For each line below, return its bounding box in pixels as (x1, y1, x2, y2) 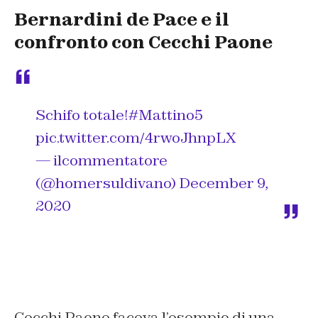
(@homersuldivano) (35, 173, 179, 192)
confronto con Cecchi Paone (14, 31, 273, 53)
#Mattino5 (128, 105, 203, 124)
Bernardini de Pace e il (14, 8, 229, 31)
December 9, (179, 173, 268, 192)
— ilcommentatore (35, 150, 168, 170)
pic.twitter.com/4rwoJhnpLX (35, 128, 236, 147)
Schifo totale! (35, 105, 128, 124)
